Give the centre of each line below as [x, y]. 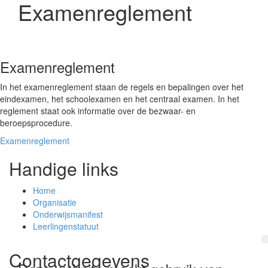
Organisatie [55, 202]
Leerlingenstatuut [66, 226]
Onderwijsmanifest [68, 214]
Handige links [64, 168]
